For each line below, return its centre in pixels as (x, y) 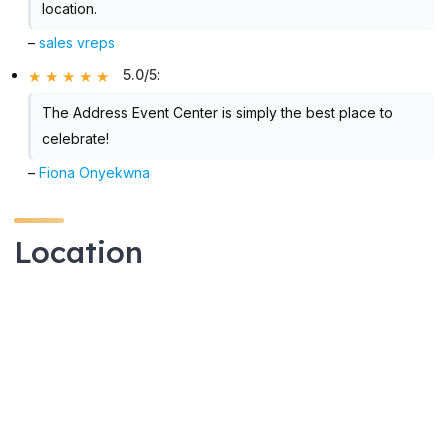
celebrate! (75, 138)
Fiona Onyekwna (95, 172)
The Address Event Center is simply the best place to (217, 112)
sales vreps (77, 42)
